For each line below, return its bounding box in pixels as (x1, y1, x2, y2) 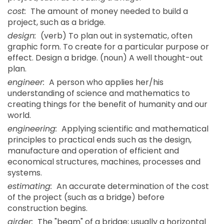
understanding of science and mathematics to (7, 87, 190, 99)
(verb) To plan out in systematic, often (38, 30, 192, 41)
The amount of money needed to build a (28, 5, 188, 17)
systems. (7, 167, 42, 178)
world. (7, 109, 31, 121)
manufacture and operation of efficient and (7, 145, 179, 156)
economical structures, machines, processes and (7, 156, 200, 167)
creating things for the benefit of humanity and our (7, 98, 207, 110)
